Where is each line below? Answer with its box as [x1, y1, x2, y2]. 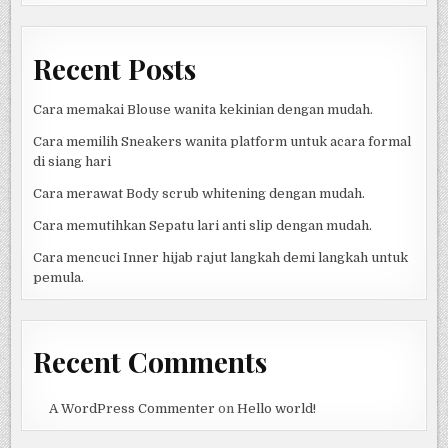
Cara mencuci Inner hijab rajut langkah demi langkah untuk [33, 249, 409, 265]
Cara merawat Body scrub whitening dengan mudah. [33, 185, 366, 201]
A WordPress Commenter [48, 401, 215, 417]
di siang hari [33, 153, 112, 169]
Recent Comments [33, 343, 268, 381]
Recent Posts [33, 49, 197, 87]
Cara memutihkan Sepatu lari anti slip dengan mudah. [33, 217, 373, 233]
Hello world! [236, 401, 316, 417]
